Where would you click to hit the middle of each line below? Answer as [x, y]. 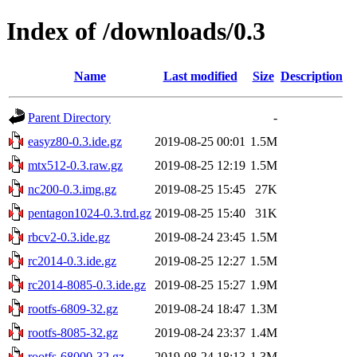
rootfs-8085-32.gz [73, 332]
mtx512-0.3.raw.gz [75, 165]
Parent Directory [69, 117]
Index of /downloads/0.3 [136, 31]
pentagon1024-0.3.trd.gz [90, 213]
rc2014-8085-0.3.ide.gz [87, 284]
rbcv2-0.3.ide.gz [69, 237]
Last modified [200, 76]
